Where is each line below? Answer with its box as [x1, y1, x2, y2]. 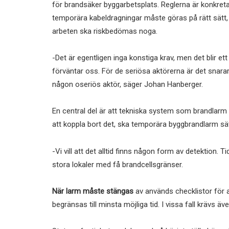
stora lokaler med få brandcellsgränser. [52, 159, 183, 169]
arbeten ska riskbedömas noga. [52, 26, 157, 36]
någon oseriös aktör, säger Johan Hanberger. [52, 80, 203, 89]
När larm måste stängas [52, 186, 133, 196]
